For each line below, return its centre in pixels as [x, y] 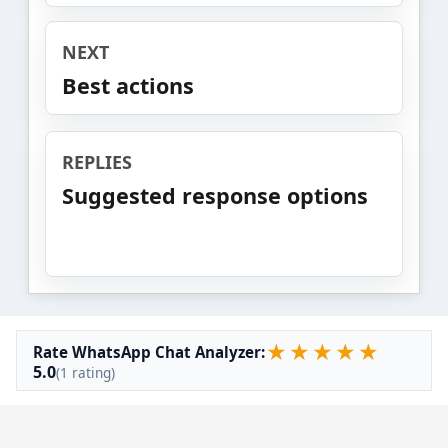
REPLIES [97, 161]
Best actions [128, 85]
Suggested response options [215, 195]
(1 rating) [85, 372]
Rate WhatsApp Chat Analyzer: [149, 351]
